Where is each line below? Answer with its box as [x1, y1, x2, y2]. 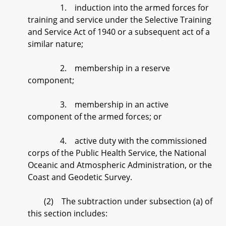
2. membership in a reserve [28, 63, 170, 74]
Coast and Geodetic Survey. [28, 172, 132, 183]
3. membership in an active [28, 99, 168, 110]
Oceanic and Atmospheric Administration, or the [28, 159, 212, 171]
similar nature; [28, 38, 83, 49]
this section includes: [28, 208, 107, 219]
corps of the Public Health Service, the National [28, 147, 206, 158]
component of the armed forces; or [28, 111, 162, 122]
